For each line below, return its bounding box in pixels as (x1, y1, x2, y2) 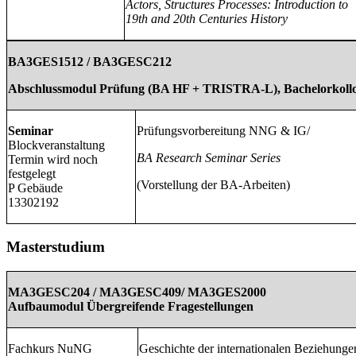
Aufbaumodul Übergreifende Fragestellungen (8, 299, 253, 313)
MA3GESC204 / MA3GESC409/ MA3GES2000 (8, 284, 266, 299)
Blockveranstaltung (8, 137, 105, 152)
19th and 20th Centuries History (126, 11, 288, 25)
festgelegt (8, 166, 56, 180)
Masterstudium (6, 238, 105, 256)
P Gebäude (8, 180, 63, 195)
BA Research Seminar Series (137, 150, 281, 164)
